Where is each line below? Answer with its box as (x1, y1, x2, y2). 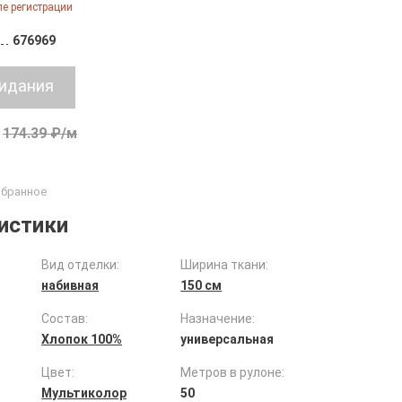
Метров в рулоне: (180, 365, 285, 380)
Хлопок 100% (41, 332, 123, 346)
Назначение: (180, 311, 256, 326)
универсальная (180, 332, 275, 346)
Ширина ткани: (180, 258, 269, 272)
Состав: (41, 311, 89, 326)
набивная (41, 278, 100, 293)
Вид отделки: (41, 258, 120, 272)
